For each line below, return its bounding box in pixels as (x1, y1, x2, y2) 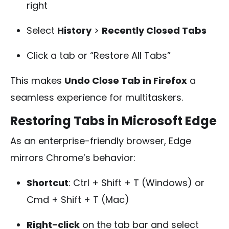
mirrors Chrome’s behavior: (10, 151, 135, 164)
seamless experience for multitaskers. (10, 90, 183, 104)
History (57, 24, 91, 37)
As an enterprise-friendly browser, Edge (10, 134, 191, 147)
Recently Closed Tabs (102, 24, 207, 37)
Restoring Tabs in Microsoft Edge (10, 112, 217, 129)
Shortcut (27, 176, 68, 189)
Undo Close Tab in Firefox (64, 74, 187, 87)
